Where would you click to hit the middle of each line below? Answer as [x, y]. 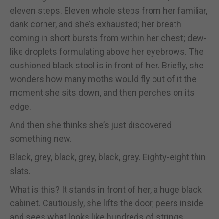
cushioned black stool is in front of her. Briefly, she [107, 65]
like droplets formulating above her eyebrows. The [107, 51]
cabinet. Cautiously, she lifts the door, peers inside [107, 203]
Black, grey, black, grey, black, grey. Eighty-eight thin [108, 157]
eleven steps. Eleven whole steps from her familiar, [109, 10]
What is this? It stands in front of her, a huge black [106, 189]
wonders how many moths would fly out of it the [103, 79]
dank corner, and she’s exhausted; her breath [96, 24]
